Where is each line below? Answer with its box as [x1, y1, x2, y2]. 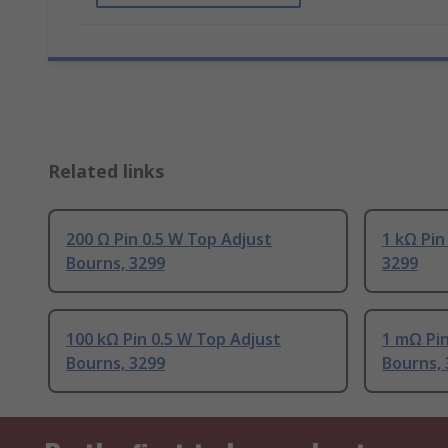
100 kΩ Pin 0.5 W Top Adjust [66, 328, 281, 351]
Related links [48, 159, 165, 184]
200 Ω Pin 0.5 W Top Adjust [66, 228, 272, 251]
